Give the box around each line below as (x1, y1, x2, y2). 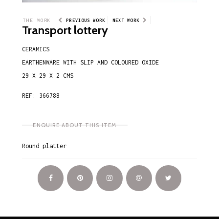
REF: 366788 (22, 91, 60, 99)
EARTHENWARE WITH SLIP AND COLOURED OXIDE (22, 59, 159, 66)
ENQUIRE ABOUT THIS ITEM (33, 121, 117, 129)
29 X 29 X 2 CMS (22, 72, 73, 80)
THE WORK (23, 17, 51, 23)
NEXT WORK (112, 17, 139, 23)
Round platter (22, 142, 66, 150)
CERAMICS (22, 45, 49, 53)
